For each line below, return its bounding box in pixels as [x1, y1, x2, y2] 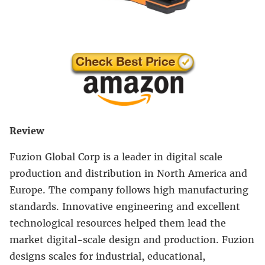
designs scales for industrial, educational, [9, 250, 205, 263]
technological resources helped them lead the [9, 217, 226, 230]
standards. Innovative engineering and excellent [9, 201, 240, 213]
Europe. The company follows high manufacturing [9, 184, 248, 196]
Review [9, 125, 44, 137]
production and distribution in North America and [9, 167, 247, 180]
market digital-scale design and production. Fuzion [9, 234, 254, 246]
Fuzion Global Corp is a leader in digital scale [9, 151, 222, 163]
